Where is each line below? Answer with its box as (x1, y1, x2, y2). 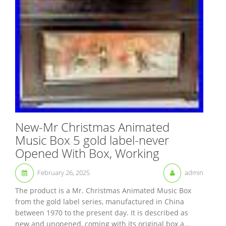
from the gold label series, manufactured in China (15, 197, 184, 207)
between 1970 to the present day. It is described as (15, 208, 188, 218)
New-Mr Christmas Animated (15, 119, 169, 136)
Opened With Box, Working (15, 145, 159, 162)
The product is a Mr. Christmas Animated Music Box (15, 186, 191, 196)
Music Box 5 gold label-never (15, 132, 169, 149)
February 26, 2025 (37, 168, 90, 178)
